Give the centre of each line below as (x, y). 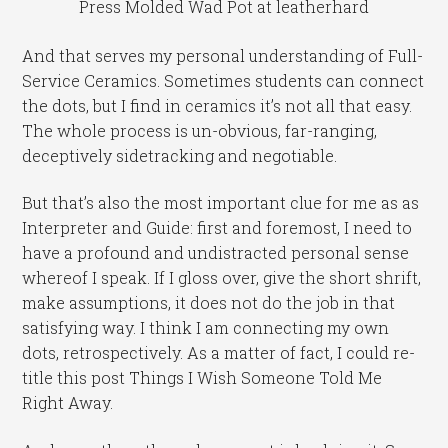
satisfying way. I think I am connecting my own (206, 328)
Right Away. (68, 403)
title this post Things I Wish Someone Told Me (202, 378)
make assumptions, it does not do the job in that (209, 303)
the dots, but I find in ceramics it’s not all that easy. (217, 105)
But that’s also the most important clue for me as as (221, 203)
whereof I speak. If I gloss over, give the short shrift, (222, 278)
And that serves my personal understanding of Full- (223, 55)
